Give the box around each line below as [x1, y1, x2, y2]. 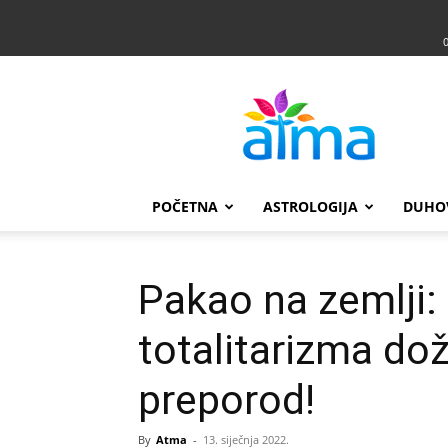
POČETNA [152, 197, 218, 216]
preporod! [138, 376, 315, 424]
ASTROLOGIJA [263, 197, 358, 216]
